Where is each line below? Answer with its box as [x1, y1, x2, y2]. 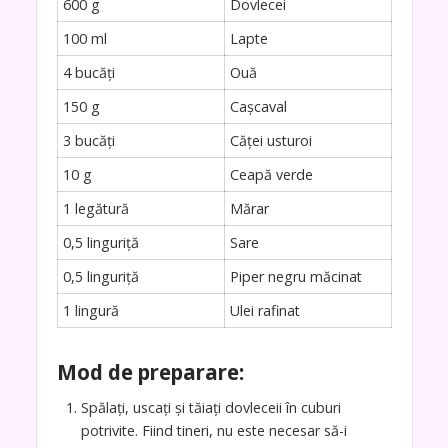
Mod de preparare [56, 357, 239, 386]
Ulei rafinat [229, 300, 300, 320]
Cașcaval [229, 96, 287, 116]
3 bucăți [62, 130, 115, 150]
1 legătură [62, 198, 129, 218]
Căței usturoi [229, 130, 312, 150]
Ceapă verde [229, 164, 313, 184]
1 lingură [62, 300, 119, 320]
